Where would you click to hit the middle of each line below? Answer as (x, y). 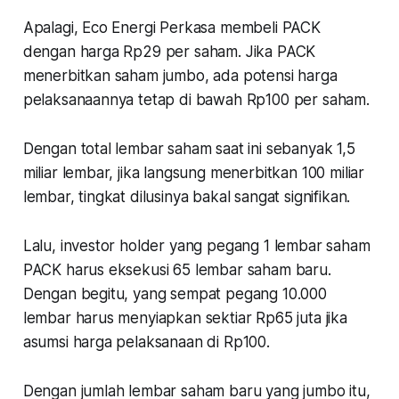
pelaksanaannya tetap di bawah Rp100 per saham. (196, 99)
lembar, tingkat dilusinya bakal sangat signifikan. (189, 196)
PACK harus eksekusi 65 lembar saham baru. (177, 269)
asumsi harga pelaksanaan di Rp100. (148, 342)
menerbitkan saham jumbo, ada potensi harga (180, 75)
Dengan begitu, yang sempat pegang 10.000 (175, 293)
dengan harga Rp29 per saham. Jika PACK (169, 51)
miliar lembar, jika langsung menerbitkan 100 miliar (194, 172)
